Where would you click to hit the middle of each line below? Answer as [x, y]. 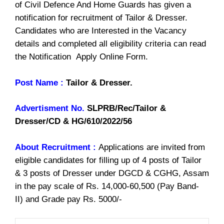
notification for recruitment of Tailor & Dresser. [101, 18]
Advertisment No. [50, 108]
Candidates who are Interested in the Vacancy [101, 31]
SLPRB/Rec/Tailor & [125, 108]
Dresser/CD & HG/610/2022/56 [73, 121]
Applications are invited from [152, 147]
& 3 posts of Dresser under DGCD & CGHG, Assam [112, 173]
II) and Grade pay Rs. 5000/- [68, 199]
